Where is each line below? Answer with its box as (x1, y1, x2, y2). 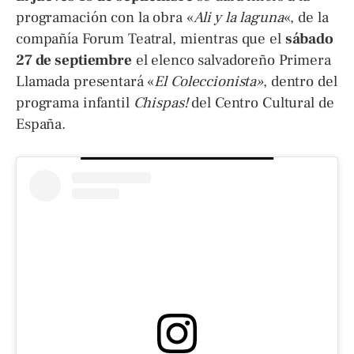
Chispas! (133, 92, 188, 112)
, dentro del (263, 71, 337, 91)
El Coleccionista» (154, 71, 264, 91)
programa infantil (16, 92, 134, 112)
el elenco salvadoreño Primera (131, 50, 331, 70)
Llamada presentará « (16, 71, 155, 91)
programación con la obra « (16, 7, 194, 27)
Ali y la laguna (193, 7, 284, 27)
